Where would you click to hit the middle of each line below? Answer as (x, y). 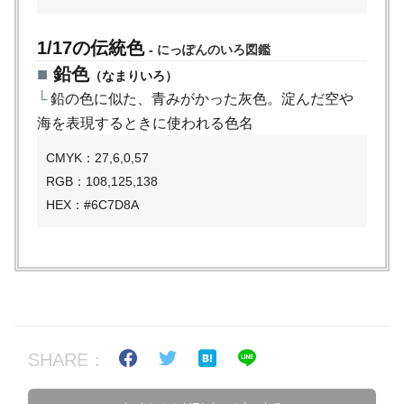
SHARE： (67, 360)
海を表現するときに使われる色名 (145, 123)
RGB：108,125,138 (102, 182)
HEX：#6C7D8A (92, 205)
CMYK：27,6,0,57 (97, 157)
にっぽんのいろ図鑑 (214, 49)
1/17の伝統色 (91, 47)
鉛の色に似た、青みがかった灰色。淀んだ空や (200, 98)
